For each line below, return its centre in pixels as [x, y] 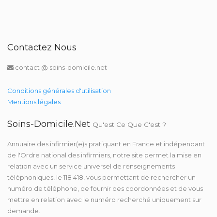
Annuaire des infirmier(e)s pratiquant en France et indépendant [106, 144]
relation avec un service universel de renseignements [91, 166]
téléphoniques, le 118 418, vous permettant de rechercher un [101, 177]
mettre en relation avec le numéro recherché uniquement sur [104, 200]
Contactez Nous [42, 47]
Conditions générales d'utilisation [59, 91]
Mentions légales [34, 102]
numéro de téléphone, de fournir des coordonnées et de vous [105, 188]
